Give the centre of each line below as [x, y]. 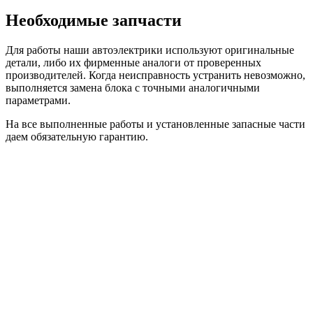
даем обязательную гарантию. [77, 136]
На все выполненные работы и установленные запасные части [155, 124]
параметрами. [38, 100]
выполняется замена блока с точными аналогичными [133, 87]
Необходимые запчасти [94, 20]
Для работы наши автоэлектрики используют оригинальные [150, 50]
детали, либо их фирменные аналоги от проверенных [133, 62]
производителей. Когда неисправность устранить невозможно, [155, 75]
